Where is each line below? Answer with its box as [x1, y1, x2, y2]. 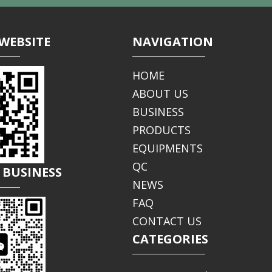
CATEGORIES [132, 231, 208, 248]
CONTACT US [132, 214, 202, 229]
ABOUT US [132, 86, 188, 101]
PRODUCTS [132, 123, 191, 138]
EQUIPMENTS [132, 141, 203, 156]
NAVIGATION [132, 33, 213, 50]
